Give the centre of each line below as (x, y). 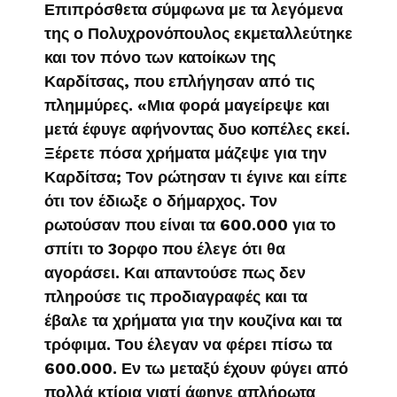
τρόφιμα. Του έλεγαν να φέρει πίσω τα (188, 345)
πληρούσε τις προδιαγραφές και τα (176, 297)
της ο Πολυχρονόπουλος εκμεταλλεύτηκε (198, 34)
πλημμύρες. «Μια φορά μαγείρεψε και (187, 105)
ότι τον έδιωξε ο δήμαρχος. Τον (161, 201)
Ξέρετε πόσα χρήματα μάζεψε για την (186, 153)
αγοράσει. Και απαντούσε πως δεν (175, 273)
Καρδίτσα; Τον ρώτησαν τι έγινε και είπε (196, 177)
